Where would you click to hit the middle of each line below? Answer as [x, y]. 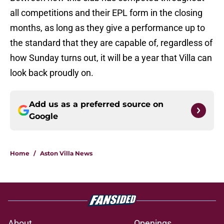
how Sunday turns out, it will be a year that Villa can [111, 58]
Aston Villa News [66, 153]
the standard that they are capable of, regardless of [111, 43]
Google [43, 116]
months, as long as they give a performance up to [107, 28]
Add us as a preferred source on [96, 104]
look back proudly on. [52, 73]
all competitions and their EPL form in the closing [106, 13]
